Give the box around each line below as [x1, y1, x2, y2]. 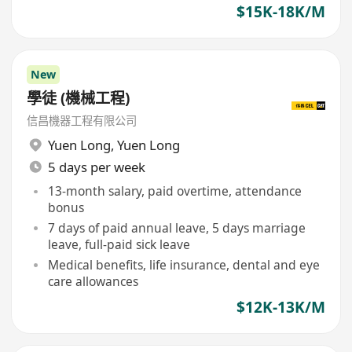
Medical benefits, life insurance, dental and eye [47, 255, 320, 273]
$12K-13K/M [236, 297, 325, 318]
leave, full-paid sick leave [47, 236, 190, 254]
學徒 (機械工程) [27, 87, 130, 108]
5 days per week [47, 157, 145, 176]
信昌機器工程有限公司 [27, 113, 137, 129]
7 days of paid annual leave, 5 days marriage [47, 219, 306, 237]
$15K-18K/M [236, 2, 325, 23]
